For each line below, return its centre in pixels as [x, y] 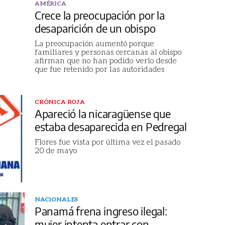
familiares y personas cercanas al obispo [108, 51]
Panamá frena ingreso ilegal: [101, 211]
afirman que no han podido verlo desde [105, 60]
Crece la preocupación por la [99, 15]
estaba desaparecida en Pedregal [111, 126]
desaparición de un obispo [95, 28]
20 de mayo [56, 150]
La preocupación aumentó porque [94, 43]
